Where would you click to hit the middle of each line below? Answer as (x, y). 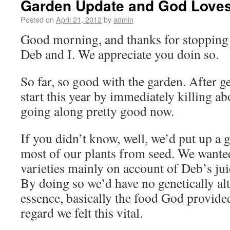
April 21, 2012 (79, 19)
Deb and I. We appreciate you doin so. (120, 54)
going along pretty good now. (97, 111)
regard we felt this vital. (82, 213)
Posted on (37, 19)
